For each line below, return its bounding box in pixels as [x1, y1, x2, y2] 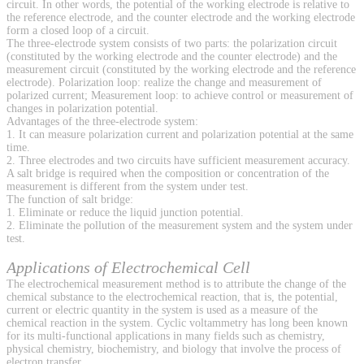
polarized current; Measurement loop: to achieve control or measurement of [6, 89, 353, 102]
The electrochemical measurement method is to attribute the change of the [6, 278, 346, 291]
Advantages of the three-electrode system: [6, 115, 198, 128]
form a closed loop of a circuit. [6, 24, 149, 37]
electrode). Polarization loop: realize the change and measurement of [6, 76, 322, 89]
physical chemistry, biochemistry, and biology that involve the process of [6, 343, 341, 356]
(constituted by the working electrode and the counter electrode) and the [6, 50, 337, 63]
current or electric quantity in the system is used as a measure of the [6, 304, 318, 317]
